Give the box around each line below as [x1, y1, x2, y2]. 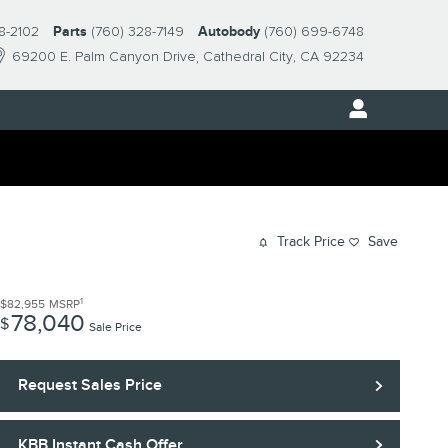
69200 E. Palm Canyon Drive [12, 48, 196, 66]
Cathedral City [203, 48, 293, 66]
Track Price [277, 233, 345, 251]
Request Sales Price [17, 375, 162, 396]
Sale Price [89, 320, 142, 335]
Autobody [198, 23, 260, 40]
